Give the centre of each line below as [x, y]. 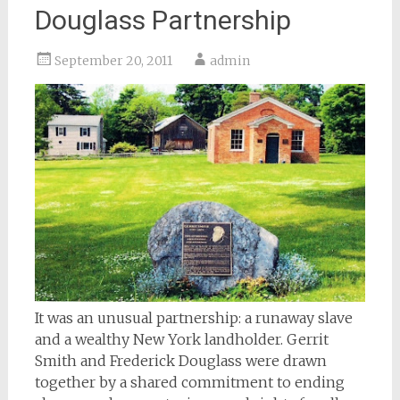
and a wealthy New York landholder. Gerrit [181, 340]
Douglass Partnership [162, 20]
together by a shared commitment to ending [189, 383]
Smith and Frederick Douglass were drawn [180, 361]
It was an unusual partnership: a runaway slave [193, 318]
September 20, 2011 [113, 61]
